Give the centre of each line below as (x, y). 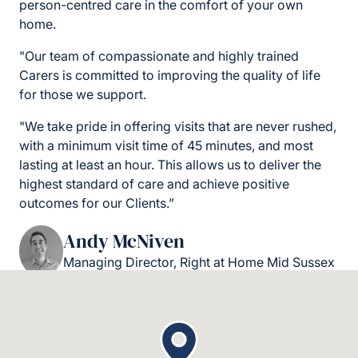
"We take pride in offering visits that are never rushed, (178, 127)
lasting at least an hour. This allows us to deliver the (170, 165)
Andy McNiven (124, 241)
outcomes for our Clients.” (97, 203)
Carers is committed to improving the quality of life (170, 76)
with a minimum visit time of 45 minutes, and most (166, 146)
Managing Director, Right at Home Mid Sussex (199, 263)
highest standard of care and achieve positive (154, 184)
